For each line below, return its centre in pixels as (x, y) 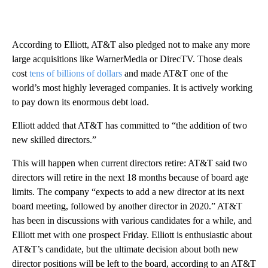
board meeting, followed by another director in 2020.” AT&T (127, 206)
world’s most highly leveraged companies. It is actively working (132, 87)
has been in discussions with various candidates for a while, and (132, 220)
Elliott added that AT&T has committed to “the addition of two (130, 125)
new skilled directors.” (54, 139)
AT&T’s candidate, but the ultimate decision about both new (125, 249)
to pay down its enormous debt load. (80, 102)
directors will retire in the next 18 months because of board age (130, 177)
